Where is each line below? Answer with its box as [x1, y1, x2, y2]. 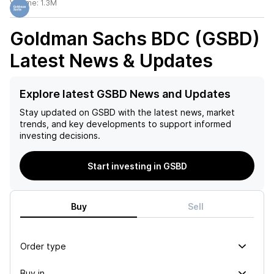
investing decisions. [20, 130, 100, 141]
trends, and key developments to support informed [20, 119, 231, 129]
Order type [20, 240, 66, 251]
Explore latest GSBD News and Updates [20, 87, 231, 100]
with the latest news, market [116, 107, 235, 117]
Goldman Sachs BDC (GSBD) [10, 28, 260, 50]
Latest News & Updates [10, 50, 213, 72]
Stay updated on [20, 107, 89, 117]
